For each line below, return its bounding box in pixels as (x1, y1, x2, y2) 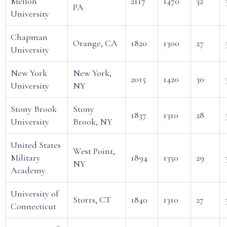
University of (11, 188, 58, 199)
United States (11, 139, 61, 150)
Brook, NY (73, 116, 112, 127)
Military (11, 152, 41, 163)
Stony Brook (11, 103, 57, 115)
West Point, (73, 145, 115, 157)
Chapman (11, 31, 48, 43)
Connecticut (11, 201, 56, 212)
